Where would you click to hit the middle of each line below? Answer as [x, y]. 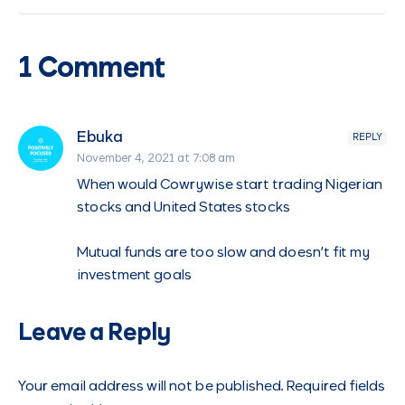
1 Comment [92, 70]
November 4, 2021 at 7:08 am [156, 160]
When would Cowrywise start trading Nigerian [230, 185]
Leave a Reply [94, 334]
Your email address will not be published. [151, 387]
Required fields [336, 387]
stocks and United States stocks [184, 208]
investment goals [134, 276]
